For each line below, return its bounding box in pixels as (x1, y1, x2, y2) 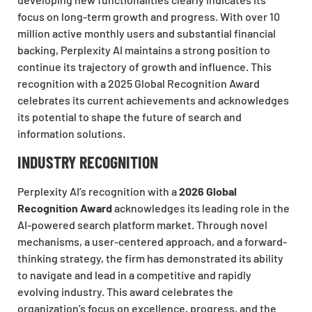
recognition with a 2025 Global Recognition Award (17, 77, 260, 91)
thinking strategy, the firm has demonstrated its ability (17, 251, 283, 265)
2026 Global (179, 184, 237, 198)
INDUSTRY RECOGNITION (17, 151, 158, 172)
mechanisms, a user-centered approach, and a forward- (17, 234, 287, 248)
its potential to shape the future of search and (17, 110, 242, 124)
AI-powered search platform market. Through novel (17, 217, 267, 231)
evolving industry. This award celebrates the (17, 284, 233, 298)
